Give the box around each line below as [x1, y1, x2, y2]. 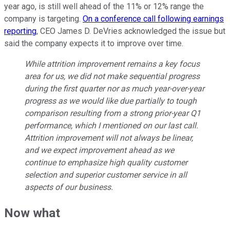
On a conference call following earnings [83, 14, 224, 24]
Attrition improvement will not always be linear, [25, 133, 193, 143]
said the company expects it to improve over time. [4, 39, 183, 49]
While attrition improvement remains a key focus [25, 59, 200, 69]
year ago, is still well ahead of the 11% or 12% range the [4, 2, 204, 12]
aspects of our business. [25, 182, 113, 193]
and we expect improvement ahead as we [25, 145, 174, 156]
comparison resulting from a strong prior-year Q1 [25, 108, 201, 119]
